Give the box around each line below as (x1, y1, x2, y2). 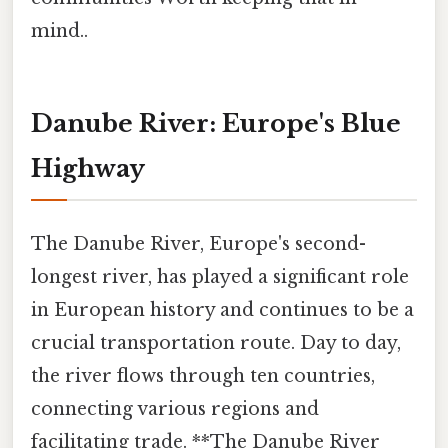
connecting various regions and (31, 397, 319, 420)
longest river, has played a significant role (31, 265, 409, 288)
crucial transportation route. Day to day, (31, 331, 401, 354)
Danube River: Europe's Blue (31, 109, 401, 139)
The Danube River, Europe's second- (31, 232, 366, 255)
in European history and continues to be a (31, 298, 414, 321)
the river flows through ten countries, (31, 364, 375, 387)
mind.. (31, 20, 88, 43)
